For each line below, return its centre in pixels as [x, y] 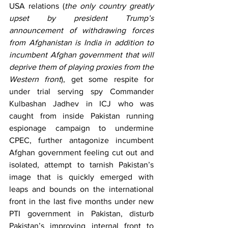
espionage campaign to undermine [81, 128]
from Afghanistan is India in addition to [81, 42]
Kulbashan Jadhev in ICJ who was [81, 104]
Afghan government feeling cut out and [81, 152]
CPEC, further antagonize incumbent [81, 140]
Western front [35, 79]
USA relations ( [37, 6]
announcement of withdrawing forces [81, 30]
